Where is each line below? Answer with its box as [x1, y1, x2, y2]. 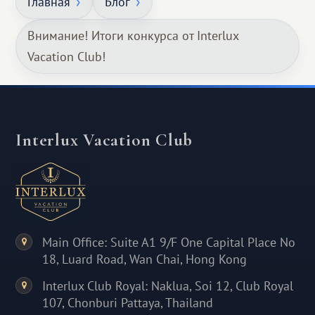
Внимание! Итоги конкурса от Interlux [27, 27, 240, 44]
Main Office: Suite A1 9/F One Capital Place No [42, 234, 296, 251]
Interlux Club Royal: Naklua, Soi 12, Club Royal [42, 278, 294, 295]
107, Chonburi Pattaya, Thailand [42, 295, 214, 311]
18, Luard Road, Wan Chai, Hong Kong [42, 251, 247, 268]
